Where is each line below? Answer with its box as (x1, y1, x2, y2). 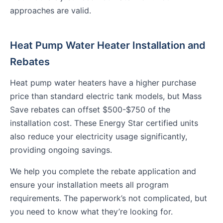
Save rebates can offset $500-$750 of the (10, 105, 170, 115)
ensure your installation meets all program (10, 180, 169, 190)
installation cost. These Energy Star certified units (10, 118, 198, 128)
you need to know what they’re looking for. (10, 207, 173, 217)
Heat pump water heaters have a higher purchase (10, 78, 196, 88)
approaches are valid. (10, 5, 91, 16)
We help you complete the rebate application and (10, 166, 196, 177)
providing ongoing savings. (10, 145, 112, 155)
